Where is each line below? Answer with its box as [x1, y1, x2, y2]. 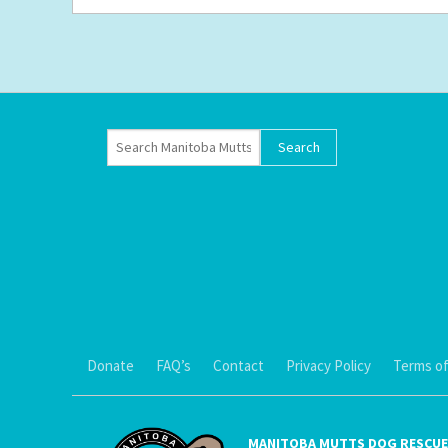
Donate [87, 355, 134, 375]
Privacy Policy [286, 355, 371, 375]
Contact [213, 355, 264, 375]
